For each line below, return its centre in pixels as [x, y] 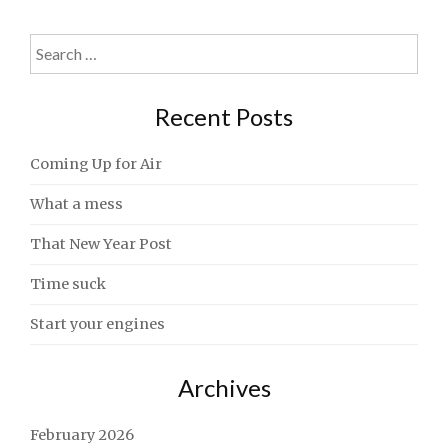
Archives [224, 387]
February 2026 [82, 435]
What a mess [76, 204]
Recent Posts [224, 116]
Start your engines [97, 324]
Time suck [68, 284]
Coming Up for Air [96, 164]
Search [54, 45]
